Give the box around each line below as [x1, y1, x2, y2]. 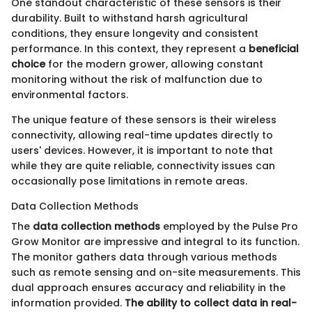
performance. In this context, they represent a [11, 41, 249, 56]
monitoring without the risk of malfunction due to [11, 72, 263, 86]
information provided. [11, 295, 125, 310]
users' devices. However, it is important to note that [11, 143, 273, 157]
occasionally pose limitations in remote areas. [11, 173, 247, 188]
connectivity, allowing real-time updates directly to [11, 127, 273, 142]
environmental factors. [11, 87, 128, 102]
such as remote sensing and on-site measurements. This [11, 265, 301, 279]
